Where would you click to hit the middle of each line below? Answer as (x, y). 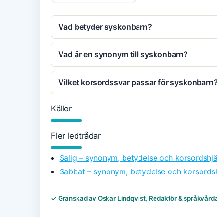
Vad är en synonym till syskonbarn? (123, 54)
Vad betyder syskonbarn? (105, 26)
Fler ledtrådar (76, 136)
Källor (62, 109)
